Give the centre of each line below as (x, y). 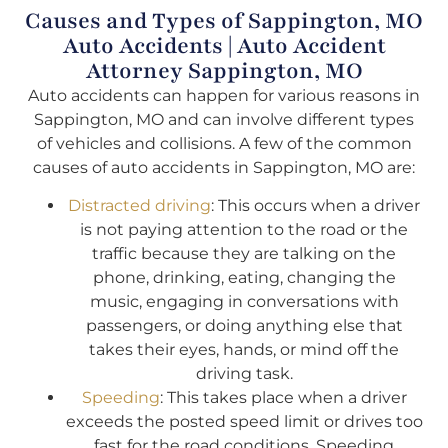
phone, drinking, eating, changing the (244, 278)
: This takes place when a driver (283, 398)
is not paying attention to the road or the (244, 230)
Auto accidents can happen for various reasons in (224, 95)
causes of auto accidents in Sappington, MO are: (224, 167)
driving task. (244, 374)
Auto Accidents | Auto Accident (224, 45)
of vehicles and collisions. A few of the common (224, 143)
